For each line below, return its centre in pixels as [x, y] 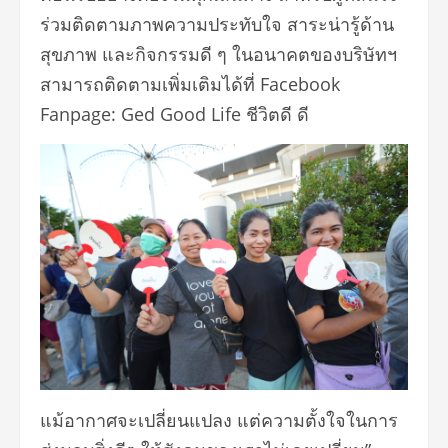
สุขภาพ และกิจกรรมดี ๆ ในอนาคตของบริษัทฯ [218, 54]
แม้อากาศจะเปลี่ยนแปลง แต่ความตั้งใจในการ [219, 420]
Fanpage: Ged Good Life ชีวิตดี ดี [174, 114]
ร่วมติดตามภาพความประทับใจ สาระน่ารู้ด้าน [217, 24]
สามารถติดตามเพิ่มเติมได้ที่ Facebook [190, 84]
